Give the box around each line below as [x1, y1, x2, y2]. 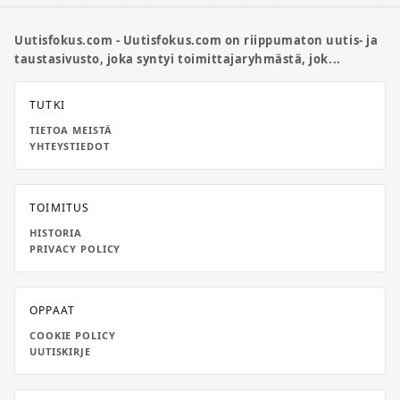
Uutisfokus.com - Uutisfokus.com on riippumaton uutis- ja [14, 32, 379, 48]
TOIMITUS [29, 200, 90, 215]
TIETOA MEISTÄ [29, 123, 112, 137]
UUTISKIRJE [29, 345, 91, 358]
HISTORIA [29, 226, 83, 239]
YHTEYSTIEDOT [29, 139, 110, 153]
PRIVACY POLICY [29, 242, 121, 255]
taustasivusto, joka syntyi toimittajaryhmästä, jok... [14, 51, 341, 67]
